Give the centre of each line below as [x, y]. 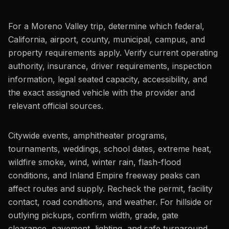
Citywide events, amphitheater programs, [88, 135]
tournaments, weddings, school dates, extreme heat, [110, 149]
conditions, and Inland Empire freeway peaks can [104, 175]
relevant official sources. [56, 106]
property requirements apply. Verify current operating [113, 53]
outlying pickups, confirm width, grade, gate [93, 215]
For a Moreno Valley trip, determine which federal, [106, 26]
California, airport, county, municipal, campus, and [107, 39]
